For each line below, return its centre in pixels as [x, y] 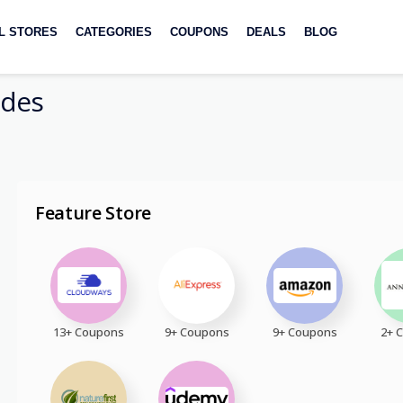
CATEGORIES [113, 32]
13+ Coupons [89, 331]
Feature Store [93, 212]
